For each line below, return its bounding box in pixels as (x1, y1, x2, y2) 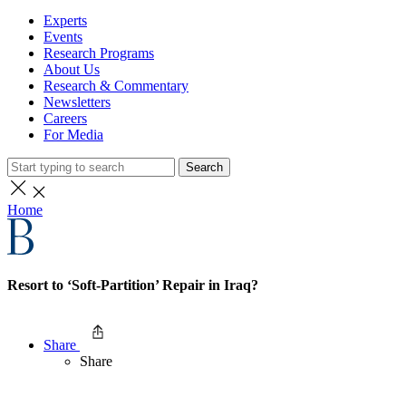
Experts (43, 13, 87, 28)
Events (43, 29, 82, 44)
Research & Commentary (43, 78, 188, 93)
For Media (43, 127, 103, 142)
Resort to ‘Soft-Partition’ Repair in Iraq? (7, 277, 258, 294)
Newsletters (43, 94, 111, 110)
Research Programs (43, 45, 154, 61)
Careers (43, 111, 87, 126)
